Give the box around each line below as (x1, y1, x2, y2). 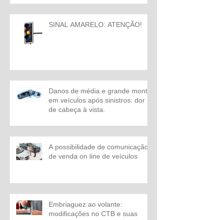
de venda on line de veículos (49, 152, 137, 160)
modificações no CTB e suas (49, 209, 137, 218)
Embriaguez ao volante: (49, 200, 122, 208)
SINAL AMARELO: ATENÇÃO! (49, 20, 142, 28)
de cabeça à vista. (49, 105, 105, 113)
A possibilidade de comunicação (49, 142, 148, 151)
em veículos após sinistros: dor (49, 96, 145, 104)
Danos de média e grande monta (49, 86, 151, 95)
